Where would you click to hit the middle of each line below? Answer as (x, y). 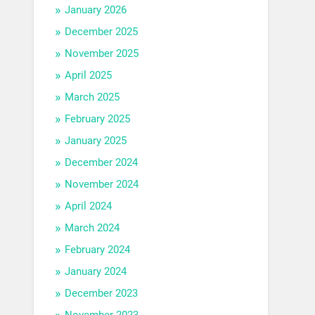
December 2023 (102, 293)
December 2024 (102, 162)
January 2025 (96, 140)
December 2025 (102, 31)
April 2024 (89, 206)
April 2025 (89, 75)
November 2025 (102, 53)
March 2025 (92, 97)
